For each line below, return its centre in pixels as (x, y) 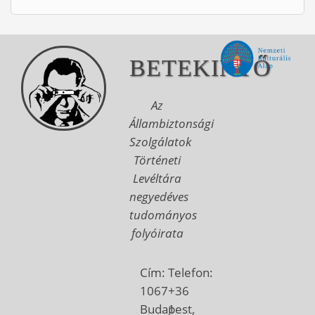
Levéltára (157, 178)
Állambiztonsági (172, 123)
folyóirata (157, 233)
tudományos (163, 215)
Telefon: (190, 272)
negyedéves (159, 197)
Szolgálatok (161, 142)
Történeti (157, 160)
